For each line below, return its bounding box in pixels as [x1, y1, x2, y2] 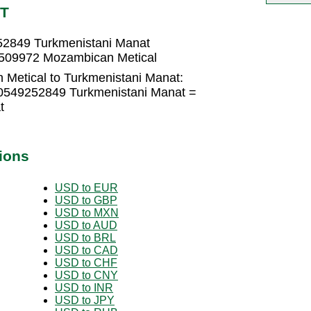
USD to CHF [55, 256, 117, 269]
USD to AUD [55, 219, 117, 231]
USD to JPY [55, 294, 115, 306]
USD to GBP [55, 194, 117, 206]
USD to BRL [55, 231, 116, 244]
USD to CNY [55, 269, 118, 281]
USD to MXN [55, 206, 119, 219]
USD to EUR [55, 181, 118, 194]
